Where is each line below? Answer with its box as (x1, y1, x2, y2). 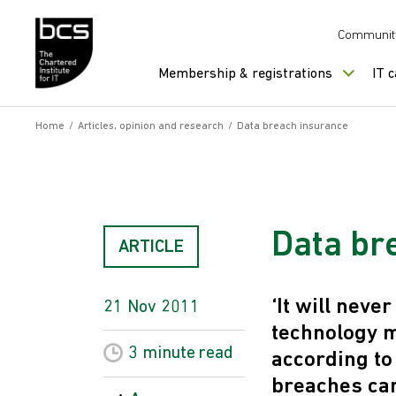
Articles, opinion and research (78, 121, 224, 132)
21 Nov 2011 (103, 299, 200, 316)
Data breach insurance (237, 121, 348, 132)
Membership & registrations (158, 67, 332, 81)
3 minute (128, 344, 195, 362)
